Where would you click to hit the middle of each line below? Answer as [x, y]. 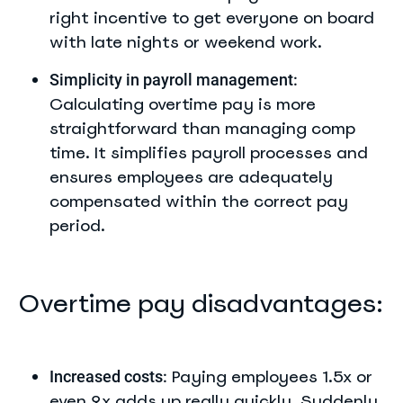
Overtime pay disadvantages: [201, 303]
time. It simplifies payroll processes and [209, 152]
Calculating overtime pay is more [183, 104]
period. [77, 225]
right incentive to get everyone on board [212, 18]
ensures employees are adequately [191, 177]
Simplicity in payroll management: [174, 80]
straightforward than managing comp [202, 128]
